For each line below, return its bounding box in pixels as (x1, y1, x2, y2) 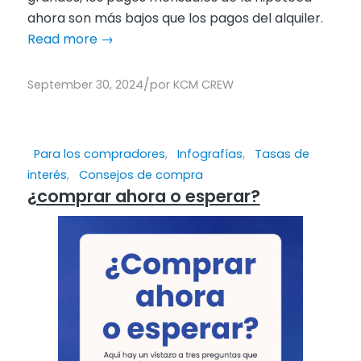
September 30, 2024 (27, 77, 143, 93)
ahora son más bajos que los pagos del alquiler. (27, 9, 323, 28)
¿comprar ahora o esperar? (27, 185, 260, 209)
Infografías (176, 146, 243, 163)
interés (27, 167, 67, 184)
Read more (27, 30, 98, 49)
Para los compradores (33, 146, 165, 163)
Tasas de (254, 146, 309, 163)
